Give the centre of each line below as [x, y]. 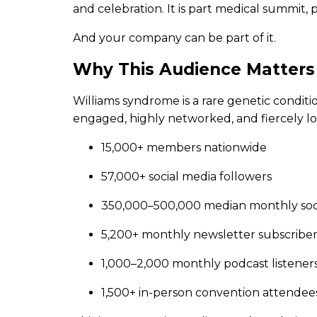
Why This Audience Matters [194, 69]
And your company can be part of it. [174, 38]
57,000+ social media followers [186, 177]
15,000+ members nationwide [184, 148]
